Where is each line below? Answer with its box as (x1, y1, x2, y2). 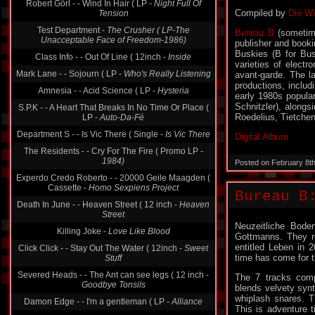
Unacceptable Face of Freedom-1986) (40, 35, 186, 45)
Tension (98, 8, 129, 18)
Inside (168, 52, 191, 62)
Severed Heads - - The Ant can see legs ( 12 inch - (18, 270, 209, 280)
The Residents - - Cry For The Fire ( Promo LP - (23, 146, 203, 156)
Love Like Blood (108, 226, 170, 236)
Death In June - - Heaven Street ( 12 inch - (17, 200, 179, 210)
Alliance (172, 297, 202, 307)
